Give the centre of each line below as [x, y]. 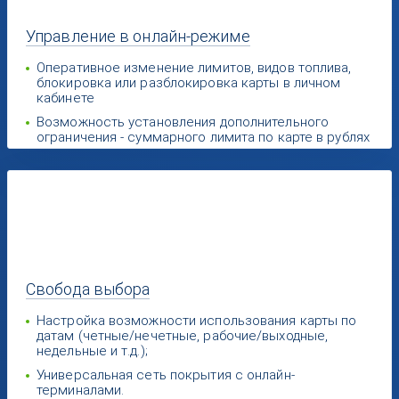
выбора [122, 289]
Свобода [60, 289]
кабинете [65, 98]
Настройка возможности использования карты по [197, 321]
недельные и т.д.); [92, 351]
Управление [73, 36]
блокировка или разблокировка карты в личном [189, 83]
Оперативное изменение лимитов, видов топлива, [194, 68]
